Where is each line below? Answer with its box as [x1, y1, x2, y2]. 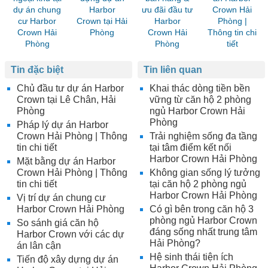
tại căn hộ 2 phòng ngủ [149, 179, 246, 190]
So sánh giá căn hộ [17, 218, 99, 229]
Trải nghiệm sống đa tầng [149, 131, 257, 142]
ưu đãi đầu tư [142, 5, 193, 15]
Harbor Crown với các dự [17, 229, 124, 240]
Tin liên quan [143, 65, 202, 75]
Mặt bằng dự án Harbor [17, 156, 115, 167]
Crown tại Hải [77, 16, 128, 26]
